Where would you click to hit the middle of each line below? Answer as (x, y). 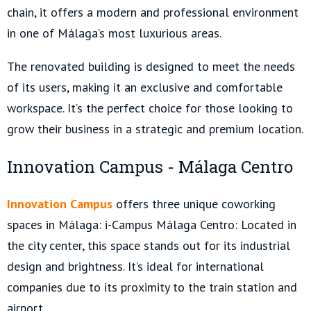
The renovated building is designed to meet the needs (151, 67)
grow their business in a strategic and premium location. (155, 129)
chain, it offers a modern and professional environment (153, 12)
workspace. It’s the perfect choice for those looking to (150, 108)
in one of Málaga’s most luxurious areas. (114, 33)
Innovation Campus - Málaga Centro (150, 167)
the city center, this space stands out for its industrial (149, 246)
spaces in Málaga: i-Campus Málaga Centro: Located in (152, 225)
